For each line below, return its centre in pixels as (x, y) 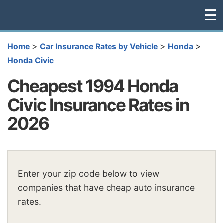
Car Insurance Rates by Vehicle (99, 47)
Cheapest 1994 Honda (93, 85)
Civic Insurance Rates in (98, 104)
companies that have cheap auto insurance (106, 188)
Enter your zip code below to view (89, 174)
